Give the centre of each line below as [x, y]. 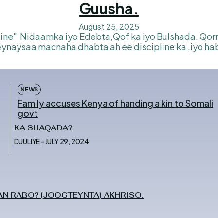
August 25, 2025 [109, 26]
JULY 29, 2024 [67, 141]
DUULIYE [27, 141]
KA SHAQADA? [43, 127]
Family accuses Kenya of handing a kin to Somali [115, 103]
